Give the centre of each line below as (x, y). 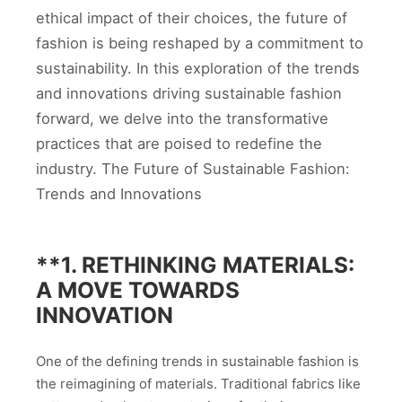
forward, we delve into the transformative (182, 118)
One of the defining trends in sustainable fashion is (197, 361)
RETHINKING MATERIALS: (218, 264)
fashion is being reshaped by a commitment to (200, 43)
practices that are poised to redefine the (179, 144)
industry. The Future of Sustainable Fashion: (193, 169)
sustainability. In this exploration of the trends (198, 68)
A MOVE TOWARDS (138, 289)
